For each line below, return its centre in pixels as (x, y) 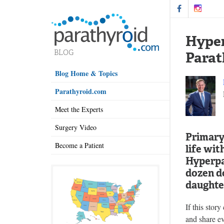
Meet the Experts (79, 109)
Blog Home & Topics (86, 73)
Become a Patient (79, 145)
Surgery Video (76, 127)
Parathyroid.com (81, 91)
